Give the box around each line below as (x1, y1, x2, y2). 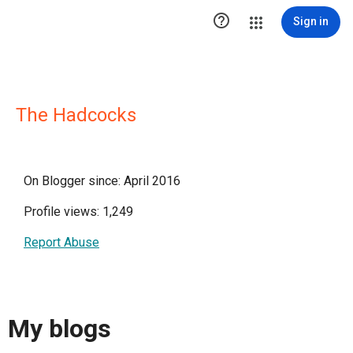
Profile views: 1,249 (24, 204, 133, 219)
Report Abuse (24, 235, 99, 250)
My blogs (8, 314, 111, 344)
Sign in (293, 15, 329, 28)
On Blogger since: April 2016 (24, 173, 180, 188)
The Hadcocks (16, 104, 136, 126)
